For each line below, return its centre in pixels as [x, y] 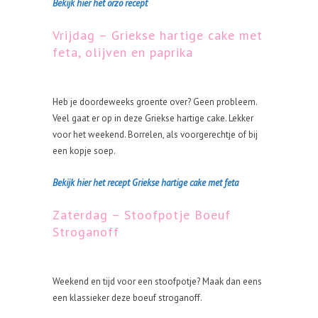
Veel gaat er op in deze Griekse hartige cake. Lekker [153, 118]
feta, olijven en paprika [123, 52]
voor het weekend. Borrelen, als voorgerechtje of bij [155, 135]
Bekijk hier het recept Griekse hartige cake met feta [146, 183]
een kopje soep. [84, 151]
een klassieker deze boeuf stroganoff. [127, 298]
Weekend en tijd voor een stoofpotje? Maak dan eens [157, 281]
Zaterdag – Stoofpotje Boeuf [142, 215]
